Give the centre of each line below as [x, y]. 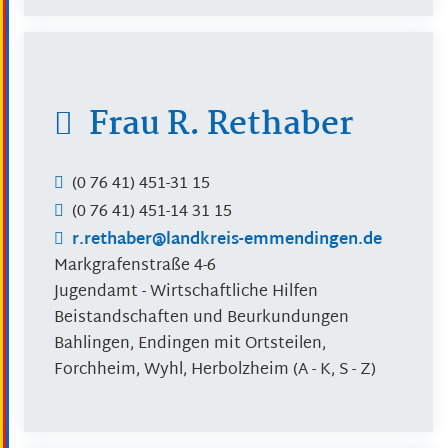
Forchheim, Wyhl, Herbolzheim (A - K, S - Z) [215, 370]
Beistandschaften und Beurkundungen [201, 318]
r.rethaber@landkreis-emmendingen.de [227, 240]
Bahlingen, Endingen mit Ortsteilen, [190, 344]
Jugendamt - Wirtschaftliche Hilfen [186, 292]
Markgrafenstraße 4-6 [135, 266]
